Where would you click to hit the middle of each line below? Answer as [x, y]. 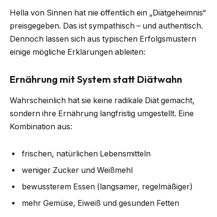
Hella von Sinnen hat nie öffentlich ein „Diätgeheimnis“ [108, 13]
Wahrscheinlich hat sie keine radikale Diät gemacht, [102, 101]
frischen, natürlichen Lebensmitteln [86, 154]
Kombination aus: [41, 127]
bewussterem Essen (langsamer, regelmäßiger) [107, 186]
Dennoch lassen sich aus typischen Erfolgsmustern [103, 39]
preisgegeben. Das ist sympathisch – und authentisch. [106, 26]
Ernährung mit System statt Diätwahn [96, 79]
